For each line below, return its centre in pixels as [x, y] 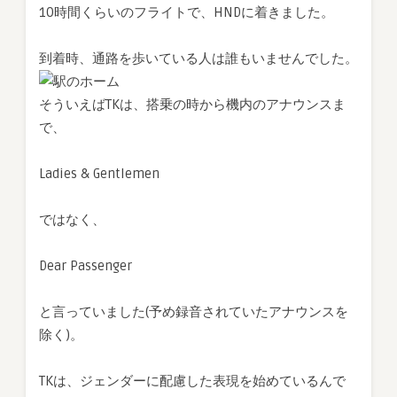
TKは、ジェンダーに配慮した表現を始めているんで [192, 381]
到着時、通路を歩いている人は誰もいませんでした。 [198, 59]
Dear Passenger [86, 266]
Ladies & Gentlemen [99, 174]
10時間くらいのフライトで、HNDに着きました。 [187, 13]
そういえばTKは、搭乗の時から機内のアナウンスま [192, 105]
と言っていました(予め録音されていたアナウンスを [194, 312]
